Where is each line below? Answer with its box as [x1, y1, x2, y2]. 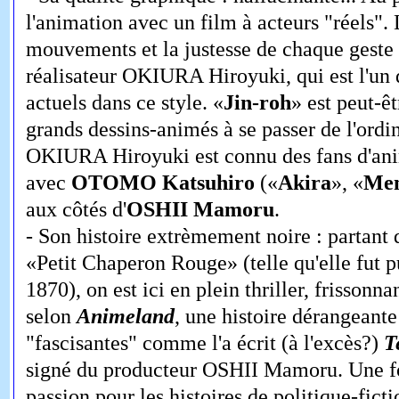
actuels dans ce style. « [25, 91, 224, 115]
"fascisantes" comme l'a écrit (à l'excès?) [25, 331, 384, 355]
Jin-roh [223, 91, 291, 115]
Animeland [76, 305, 175, 329]
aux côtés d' [25, 198, 126, 222]
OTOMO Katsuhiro [70, 171, 255, 195]
